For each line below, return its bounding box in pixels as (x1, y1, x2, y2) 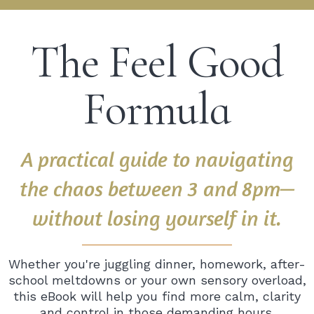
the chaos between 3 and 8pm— (20, 175, 294, 201)
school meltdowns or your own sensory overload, (8, 272, 306, 287)
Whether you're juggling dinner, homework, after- (8, 256, 306, 271)
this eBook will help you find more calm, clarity (13, 288, 301, 303)
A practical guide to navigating (20, 146, 294, 172)
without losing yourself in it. (32, 205, 282, 231)
